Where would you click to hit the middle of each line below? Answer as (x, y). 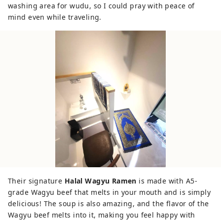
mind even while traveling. (55, 17)
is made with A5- (167, 181)
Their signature (36, 181)
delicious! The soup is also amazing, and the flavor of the (109, 203)
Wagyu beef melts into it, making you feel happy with (102, 215)
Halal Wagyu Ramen (100, 181)
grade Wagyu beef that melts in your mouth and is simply (110, 192)
